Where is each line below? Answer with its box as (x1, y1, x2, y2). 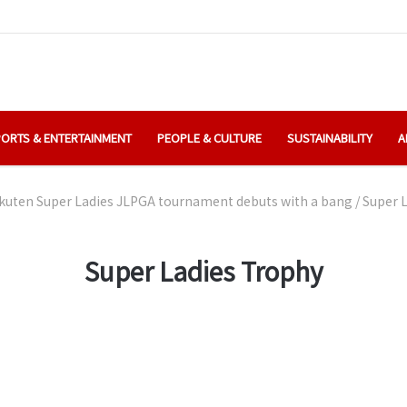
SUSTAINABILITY (287, 128, 372, 146)
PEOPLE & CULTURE (157, 128, 262, 146)
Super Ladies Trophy (84, 252, 323, 289)
